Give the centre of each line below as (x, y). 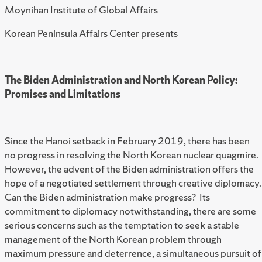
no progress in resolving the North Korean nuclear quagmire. (132, 155)
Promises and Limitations (63, 94)
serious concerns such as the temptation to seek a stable (122, 225)
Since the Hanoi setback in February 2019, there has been (127, 141)
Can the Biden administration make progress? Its (107, 197)
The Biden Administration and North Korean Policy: (121, 80)
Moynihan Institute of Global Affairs (82, 10)
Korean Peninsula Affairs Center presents (92, 33)
